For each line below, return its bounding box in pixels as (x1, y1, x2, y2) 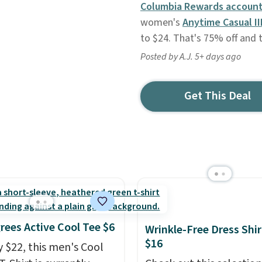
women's (140, 15, 182, 30)
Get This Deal (184, 88, 251, 104)
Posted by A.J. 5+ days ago (140, 50, 241, 63)
